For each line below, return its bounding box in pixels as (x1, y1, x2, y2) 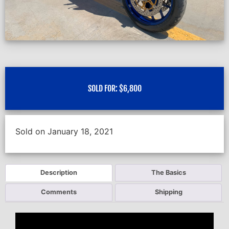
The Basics (151, 169, 186, 177)
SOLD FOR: (87, 83, 119, 94)
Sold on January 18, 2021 (15, 126, 113, 136)
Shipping (154, 188, 182, 196)
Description (40, 169, 77, 177)
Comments (40, 188, 77, 196)
